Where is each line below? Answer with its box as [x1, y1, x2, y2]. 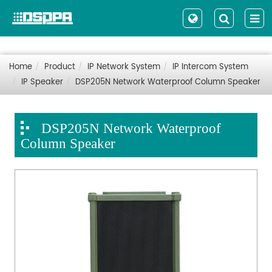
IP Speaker [21, 76, 63, 89]
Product [44, 61, 75, 73]
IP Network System [87, 61, 160, 73]
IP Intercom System [172, 61, 248, 73]
